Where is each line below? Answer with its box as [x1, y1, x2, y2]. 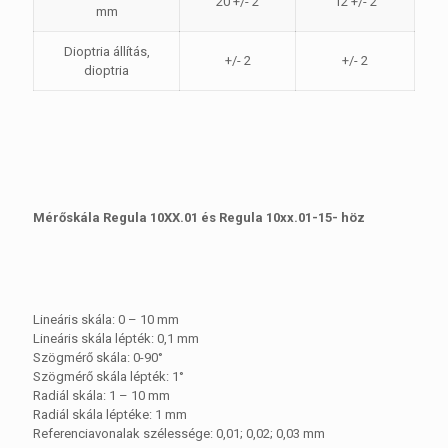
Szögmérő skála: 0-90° [33, 350, 163, 365]
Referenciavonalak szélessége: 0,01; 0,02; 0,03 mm [33, 426, 325, 441]
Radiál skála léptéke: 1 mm [33, 407, 187, 422]
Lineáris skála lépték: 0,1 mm [33, 331, 199, 346]
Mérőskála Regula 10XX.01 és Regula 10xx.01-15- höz [33, 210, 365, 225]
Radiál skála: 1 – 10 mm [33, 388, 170, 403]
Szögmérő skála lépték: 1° [33, 369, 184, 384]
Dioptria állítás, [63, 44, 150, 59]
